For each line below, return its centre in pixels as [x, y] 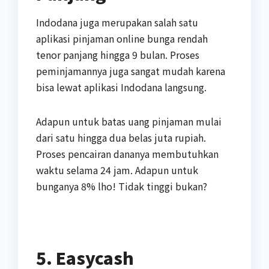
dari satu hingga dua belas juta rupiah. [121, 138]
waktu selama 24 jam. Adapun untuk [117, 170]
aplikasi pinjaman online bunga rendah [122, 39]
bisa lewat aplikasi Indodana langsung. [121, 87]
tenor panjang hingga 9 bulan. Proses [118, 55]
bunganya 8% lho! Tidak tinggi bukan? [122, 186]
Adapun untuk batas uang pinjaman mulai [129, 122]
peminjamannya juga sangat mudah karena [131, 71]
